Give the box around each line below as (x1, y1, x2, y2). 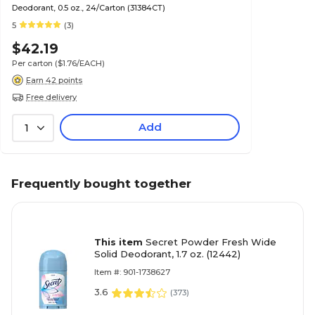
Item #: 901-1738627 (94, 267, 170, 278)
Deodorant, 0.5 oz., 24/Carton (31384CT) (12, 3, 165, 13)
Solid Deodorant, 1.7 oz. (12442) (94, 248, 240, 260)
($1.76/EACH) (55, 58, 105, 69)
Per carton (12, 58, 53, 69)
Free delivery (26, 91, 77, 102)
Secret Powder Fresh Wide (146, 236, 276, 248)
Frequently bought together (11, 176, 191, 191)
